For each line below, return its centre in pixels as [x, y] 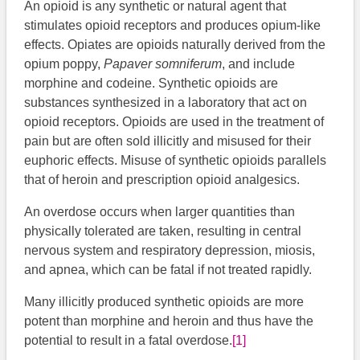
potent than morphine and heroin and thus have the [169, 321]
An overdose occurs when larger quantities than [160, 212]
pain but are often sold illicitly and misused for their [168, 141]
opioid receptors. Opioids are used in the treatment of [174, 122]
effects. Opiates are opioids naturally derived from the [175, 45]
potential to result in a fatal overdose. [129, 341]
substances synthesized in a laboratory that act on [166, 103]
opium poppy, [64, 64]
